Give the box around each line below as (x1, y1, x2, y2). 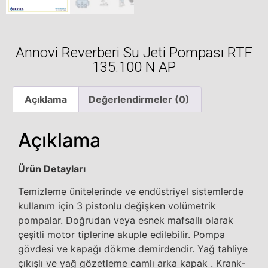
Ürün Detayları (18, 162, 86, 175)
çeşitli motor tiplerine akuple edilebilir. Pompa (18, 228, 225, 240)
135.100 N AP (92, 59, 176, 75)
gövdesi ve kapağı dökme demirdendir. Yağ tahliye (18, 242, 248, 255)
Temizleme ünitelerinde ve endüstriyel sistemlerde (18, 185, 243, 197)
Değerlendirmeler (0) (88, 93, 190, 105)
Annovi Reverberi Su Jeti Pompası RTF (16, 44, 252, 61)
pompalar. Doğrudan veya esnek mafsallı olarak (18, 214, 233, 226)
